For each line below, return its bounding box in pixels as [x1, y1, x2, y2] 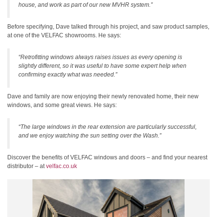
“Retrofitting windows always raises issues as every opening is [18, 54, 182, 61]
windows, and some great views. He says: [7, 102, 117, 108]
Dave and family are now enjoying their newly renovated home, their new [7, 93, 199, 100]
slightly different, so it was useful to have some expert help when [18, 62, 186, 69]
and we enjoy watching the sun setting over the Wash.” [18, 132, 161, 139]
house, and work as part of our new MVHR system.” [18, 1, 153, 8]
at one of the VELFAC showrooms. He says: [7, 32, 121, 39]
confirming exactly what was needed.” [18, 71, 117, 78]
